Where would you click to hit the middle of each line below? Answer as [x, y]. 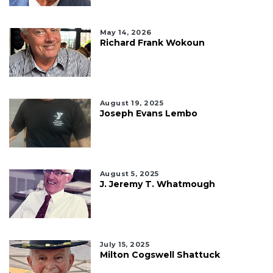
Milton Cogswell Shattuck [160, 254]
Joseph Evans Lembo [148, 113]
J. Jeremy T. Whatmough [157, 184]
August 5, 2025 [129, 173]
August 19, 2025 [132, 103]
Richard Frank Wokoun [152, 42]
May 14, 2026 [126, 32]
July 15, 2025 [125, 244]
